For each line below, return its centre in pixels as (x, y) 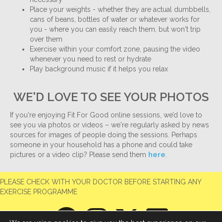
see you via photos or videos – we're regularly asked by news (110, 125)
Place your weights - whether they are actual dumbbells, (120, 10)
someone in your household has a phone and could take (101, 145)
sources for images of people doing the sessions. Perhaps (104, 135)
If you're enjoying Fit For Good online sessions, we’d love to (106, 115)
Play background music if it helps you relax (99, 69)
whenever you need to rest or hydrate (90, 59)
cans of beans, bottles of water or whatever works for (115, 20)
